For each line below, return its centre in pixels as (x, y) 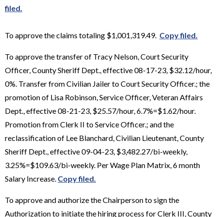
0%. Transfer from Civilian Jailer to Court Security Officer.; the (107, 83)
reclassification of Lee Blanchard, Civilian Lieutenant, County (104, 138)
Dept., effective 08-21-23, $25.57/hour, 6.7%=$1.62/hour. (100, 110)
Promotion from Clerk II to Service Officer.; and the (89, 124)
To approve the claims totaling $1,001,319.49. (82, 35)
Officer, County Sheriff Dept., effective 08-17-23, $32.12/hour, (108, 70)
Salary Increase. (31, 178)
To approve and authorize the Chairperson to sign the (92, 200)
